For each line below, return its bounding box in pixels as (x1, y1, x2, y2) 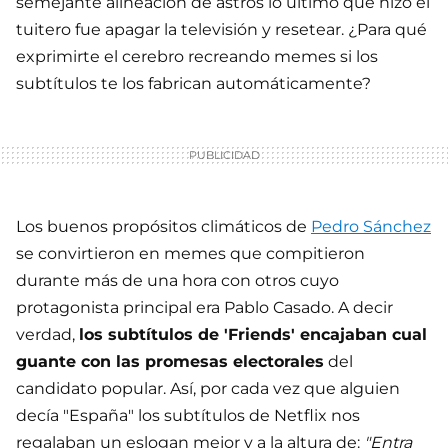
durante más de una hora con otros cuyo (16, 271, 339, 291)
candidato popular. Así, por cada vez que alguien (16, 379, 400, 399)
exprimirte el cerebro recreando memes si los (16, 47, 378, 67)
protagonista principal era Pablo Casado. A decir (16, 298, 393, 318)
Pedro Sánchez (311, 217, 431, 237)
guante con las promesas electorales (16, 352, 324, 372)
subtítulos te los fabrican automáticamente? (16, 74, 371, 94)
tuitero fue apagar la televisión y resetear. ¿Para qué (16, 20, 427, 40)
